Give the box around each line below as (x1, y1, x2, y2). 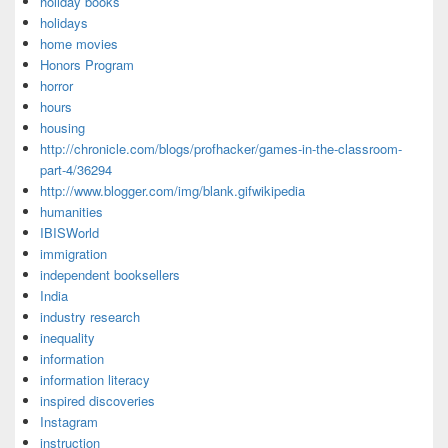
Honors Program (40, 55, 134, 75)
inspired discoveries (40, 391, 155, 411)
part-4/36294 (40, 160, 112, 180)
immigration (40, 244, 107, 264)
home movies (40, 34, 118, 54)
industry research (40, 307, 140, 327)
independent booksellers (40, 265, 180, 285)
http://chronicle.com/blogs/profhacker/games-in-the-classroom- (40, 139, 402, 159)
